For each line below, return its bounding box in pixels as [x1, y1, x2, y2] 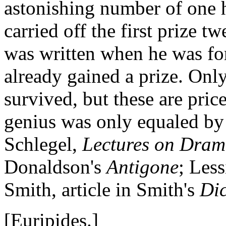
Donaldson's [4, 155, 101, 178]
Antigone [106, 155, 179, 178]
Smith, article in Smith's [4, 178, 195, 200]
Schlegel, [4, 133, 77, 155]
